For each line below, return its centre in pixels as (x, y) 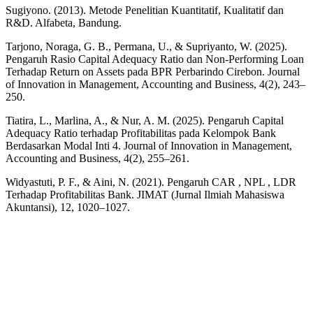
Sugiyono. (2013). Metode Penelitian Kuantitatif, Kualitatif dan (145, 10)
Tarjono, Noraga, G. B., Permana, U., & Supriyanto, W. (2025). (146, 46)
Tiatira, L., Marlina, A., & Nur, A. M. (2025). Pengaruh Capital (145, 120)
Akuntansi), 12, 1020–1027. (68, 207)
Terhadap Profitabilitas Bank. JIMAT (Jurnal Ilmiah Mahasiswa (145, 194)
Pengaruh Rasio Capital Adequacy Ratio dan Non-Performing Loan (155, 59)
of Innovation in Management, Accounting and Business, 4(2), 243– (155, 84)
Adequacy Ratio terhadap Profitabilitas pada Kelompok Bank (141, 133)
